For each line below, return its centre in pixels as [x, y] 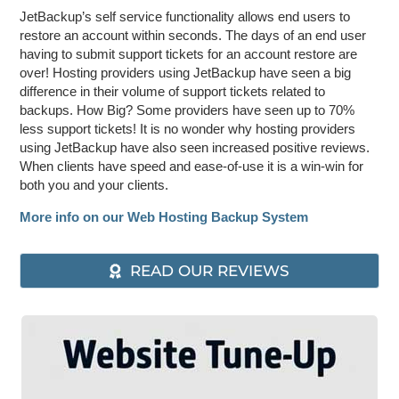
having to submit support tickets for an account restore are [189, 53]
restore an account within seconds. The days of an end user [193, 35]
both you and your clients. [94, 184]
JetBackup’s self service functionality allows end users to [185, 16]
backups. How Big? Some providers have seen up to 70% [187, 110]
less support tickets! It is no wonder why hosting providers [188, 128]
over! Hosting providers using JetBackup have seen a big [186, 72]
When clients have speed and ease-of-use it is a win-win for [192, 166]
